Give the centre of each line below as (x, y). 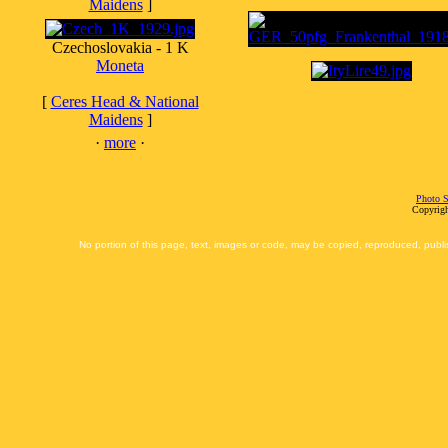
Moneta (120, 65)
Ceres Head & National (124, 101)
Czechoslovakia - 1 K (120, 47)
